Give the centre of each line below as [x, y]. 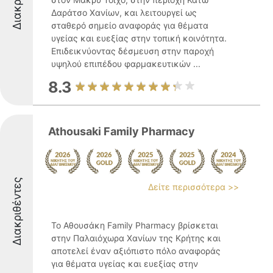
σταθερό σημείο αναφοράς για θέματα [130, 25]
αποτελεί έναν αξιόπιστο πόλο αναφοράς [136, 251]
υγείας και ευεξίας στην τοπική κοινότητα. [139, 38]
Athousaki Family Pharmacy [122, 131]
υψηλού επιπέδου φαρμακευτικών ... [126, 64]
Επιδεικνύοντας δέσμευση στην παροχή [133, 51]
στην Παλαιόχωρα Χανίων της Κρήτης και [136, 238]
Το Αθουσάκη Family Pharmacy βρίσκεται [135, 225]
